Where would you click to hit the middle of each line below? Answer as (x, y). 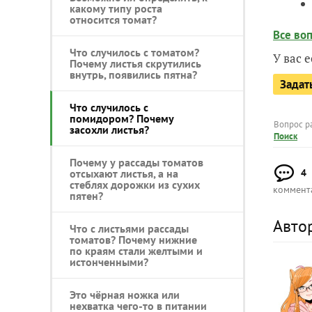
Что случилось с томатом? (134, 52)
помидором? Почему (122, 118)
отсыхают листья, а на (124, 173)
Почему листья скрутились (135, 63)
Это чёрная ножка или (125, 294)
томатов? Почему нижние (133, 239)
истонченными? (109, 262)
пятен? (86, 195)
